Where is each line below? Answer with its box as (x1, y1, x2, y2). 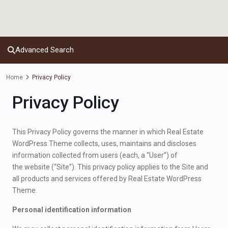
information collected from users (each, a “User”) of (12, 151, 178, 159)
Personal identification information (12, 206, 131, 214)
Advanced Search (15, 45, 74, 54)
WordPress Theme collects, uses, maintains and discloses (12, 139, 196, 148)
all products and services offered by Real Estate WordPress (12, 175, 202, 183)
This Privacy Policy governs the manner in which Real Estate (12, 128, 204, 136)
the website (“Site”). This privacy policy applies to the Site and (12, 163, 208, 171)
